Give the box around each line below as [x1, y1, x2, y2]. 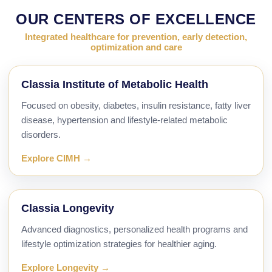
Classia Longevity [21, 202, 114, 215]
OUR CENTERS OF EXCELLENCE [16, 11, 256, 28]
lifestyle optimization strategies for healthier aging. [21, 239, 217, 250]
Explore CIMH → [21, 153, 92, 164]
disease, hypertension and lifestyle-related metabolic [21, 115, 228, 126]
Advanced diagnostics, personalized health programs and [21, 224, 248, 235]
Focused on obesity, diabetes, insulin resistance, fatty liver [21, 100, 251, 111]
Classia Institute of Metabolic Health [21, 78, 208, 91]
